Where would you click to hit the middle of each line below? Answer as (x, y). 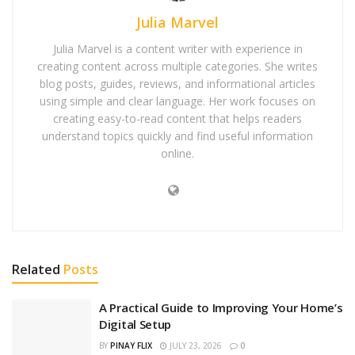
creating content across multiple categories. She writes (177, 66)
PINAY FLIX (131, 345)
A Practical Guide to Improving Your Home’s (221, 307)
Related (36, 269)
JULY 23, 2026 (195, 345)
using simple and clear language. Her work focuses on (177, 101)
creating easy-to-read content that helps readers (177, 118)
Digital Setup (136, 324)
